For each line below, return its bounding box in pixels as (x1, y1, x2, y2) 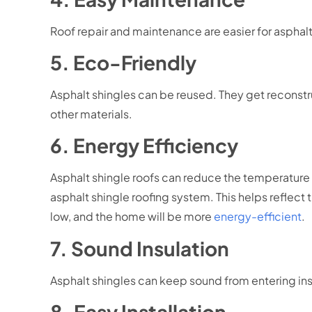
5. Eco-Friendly (50, 49, 196, 75)
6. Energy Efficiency (50, 133, 238, 158)
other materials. (50, 106, 134, 121)
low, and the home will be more (50, 209, 214, 224)
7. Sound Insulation (50, 235, 229, 260)
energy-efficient (214, 209, 302, 224)
